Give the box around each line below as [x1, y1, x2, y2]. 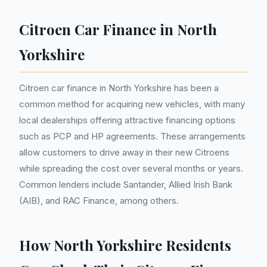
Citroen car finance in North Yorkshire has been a [19, 82, 219, 94]
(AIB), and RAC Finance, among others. [19, 195, 179, 206]
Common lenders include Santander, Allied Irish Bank [19, 179, 232, 190]
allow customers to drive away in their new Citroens [19, 147, 229, 158]
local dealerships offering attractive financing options [19, 114, 235, 126]
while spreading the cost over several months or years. [19, 163, 243, 174]
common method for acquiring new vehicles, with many [19, 98, 245, 110]
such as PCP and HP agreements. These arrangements [19, 131, 246, 142]
